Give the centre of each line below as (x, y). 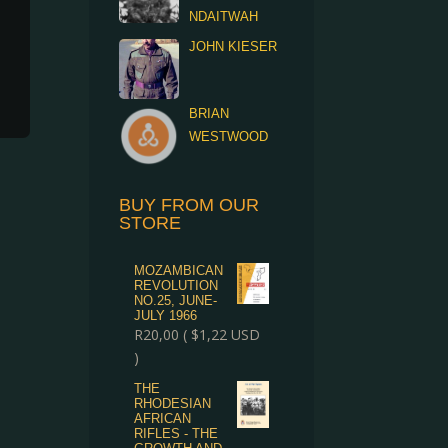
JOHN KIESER (233, 46)
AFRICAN (163, 418)
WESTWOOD (229, 136)
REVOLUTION (176, 285)
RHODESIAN (173, 403)
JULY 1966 (166, 315)
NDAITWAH (224, 16)
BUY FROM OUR (189, 205)
